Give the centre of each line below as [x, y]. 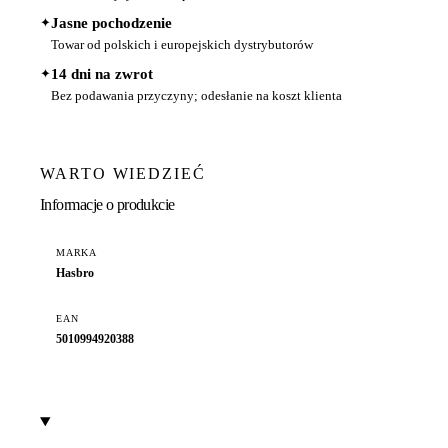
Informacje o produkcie [107, 204]
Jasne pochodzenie [111, 23]
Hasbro [75, 272]
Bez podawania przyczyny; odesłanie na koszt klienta [196, 96]
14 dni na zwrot [102, 74]
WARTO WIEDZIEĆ [123, 174]
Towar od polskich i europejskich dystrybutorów [182, 45]
